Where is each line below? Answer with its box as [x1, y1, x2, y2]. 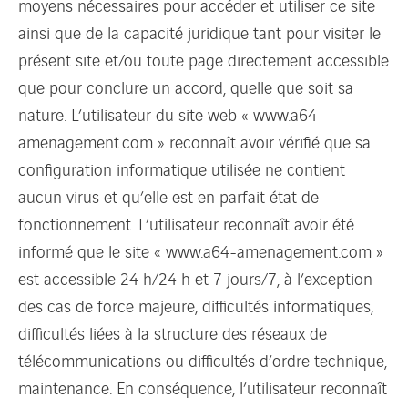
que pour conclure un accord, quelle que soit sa [18, 74, 353, 98]
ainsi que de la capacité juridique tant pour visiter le [18, 19, 381, 44]
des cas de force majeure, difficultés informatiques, [18, 292, 373, 317]
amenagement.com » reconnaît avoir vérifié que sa [18, 128, 371, 153]
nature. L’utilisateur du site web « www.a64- [18, 101, 324, 126]
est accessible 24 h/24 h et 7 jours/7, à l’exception [18, 265, 372, 290]
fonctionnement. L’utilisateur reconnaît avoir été [18, 210, 354, 235]
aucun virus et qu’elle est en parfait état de [18, 183, 319, 208]
